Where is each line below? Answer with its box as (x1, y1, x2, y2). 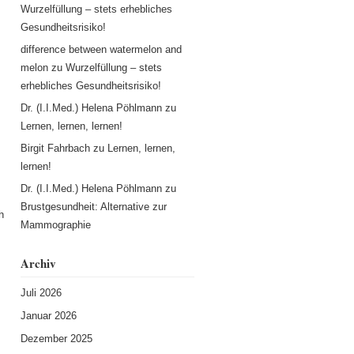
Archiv (20, 254, 56, 272)
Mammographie (20, 218, 91, 231)
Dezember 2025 (20, 332, 92, 345)
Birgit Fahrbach (20, 141, 90, 154)
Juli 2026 (20, 286, 62, 299)
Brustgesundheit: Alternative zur (20, 200, 167, 213)
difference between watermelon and (20, 43, 182, 55)
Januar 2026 (20, 309, 77, 322)
